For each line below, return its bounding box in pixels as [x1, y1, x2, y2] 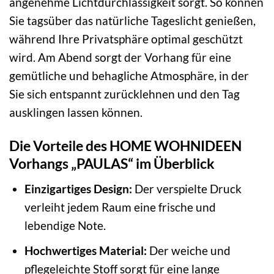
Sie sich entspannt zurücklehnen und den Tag [9, 87, 240, 102]
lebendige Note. [24, 218, 106, 232]
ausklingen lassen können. [9, 105, 143, 120]
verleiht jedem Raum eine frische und [24, 199, 216, 214]
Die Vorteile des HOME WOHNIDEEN [9, 137, 242, 155]
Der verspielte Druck [131, 181, 242, 196]
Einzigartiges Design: [24, 181, 132, 196]
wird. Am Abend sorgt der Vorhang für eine [9, 50, 231, 65]
